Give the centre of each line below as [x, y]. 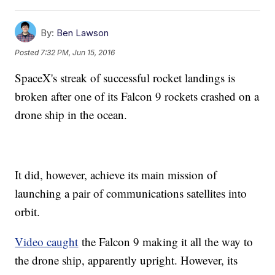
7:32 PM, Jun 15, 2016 [78, 52]
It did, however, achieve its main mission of [116, 175]
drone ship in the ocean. [71, 115]
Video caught [47, 242]
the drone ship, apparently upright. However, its [126, 260]
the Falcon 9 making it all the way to [166, 242]
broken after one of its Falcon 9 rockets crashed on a [137, 96]
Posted [28, 52]
